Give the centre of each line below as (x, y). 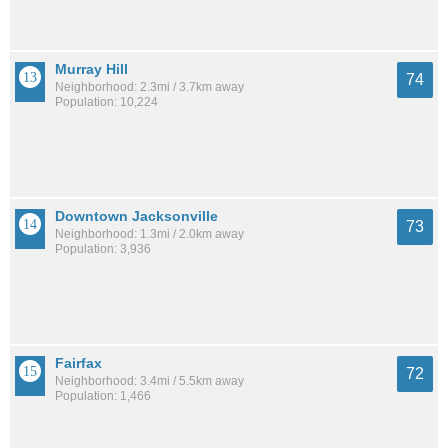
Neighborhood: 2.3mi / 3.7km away (149, 86)
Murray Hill (91, 68)
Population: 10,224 (106, 101)
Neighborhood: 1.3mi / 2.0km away (149, 233)
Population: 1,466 (103, 395)
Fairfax (78, 362)
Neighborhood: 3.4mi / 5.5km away (149, 380)
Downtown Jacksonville (136, 215)
